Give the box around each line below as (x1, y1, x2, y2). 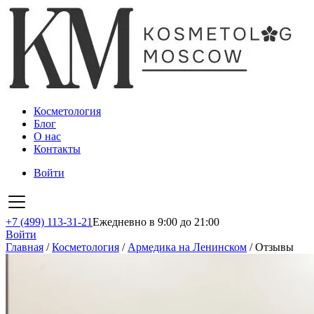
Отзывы (255, 241, 294, 253)
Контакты (34, 143, 81, 155)
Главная (6, 241, 43, 253)
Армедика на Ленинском (128, 241, 247, 253)
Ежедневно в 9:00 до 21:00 (93, 216, 219, 228)
